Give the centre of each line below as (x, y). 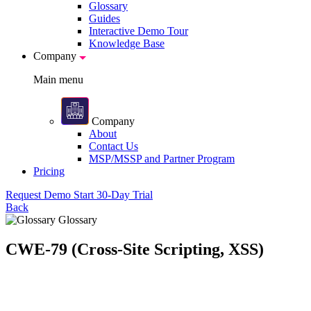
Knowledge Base (127, 43)
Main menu (58, 79)
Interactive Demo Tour (138, 31)
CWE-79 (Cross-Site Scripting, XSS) (135, 249)
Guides (104, 18)
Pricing (49, 171)
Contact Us (114, 146)
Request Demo (40, 195)
